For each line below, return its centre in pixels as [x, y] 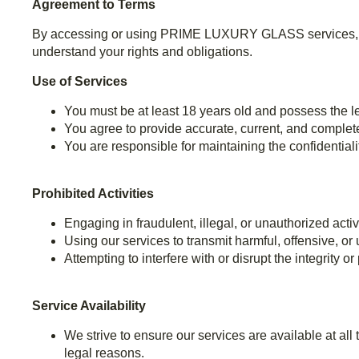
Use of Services [80, 82]
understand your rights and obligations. [142, 52]
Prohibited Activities [93, 194]
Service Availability [89, 306]
